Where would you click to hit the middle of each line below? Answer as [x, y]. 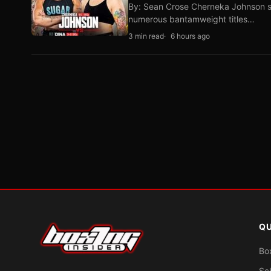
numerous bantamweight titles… [191, 19]
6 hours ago [190, 36]
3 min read [146, 36]
